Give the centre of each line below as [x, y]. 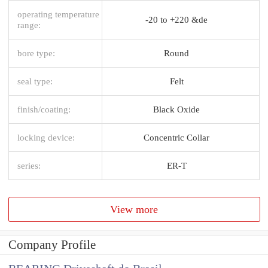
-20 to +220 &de [176, 19]
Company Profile [52, 245]
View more [134, 209]
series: [29, 165]
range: [29, 25]
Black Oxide [176, 109]
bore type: [36, 53]
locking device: [46, 137]
